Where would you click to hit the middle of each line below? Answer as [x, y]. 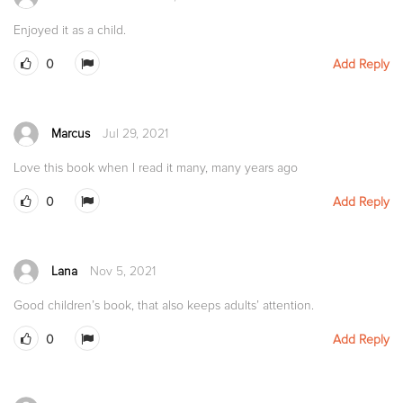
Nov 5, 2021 [123, 271]
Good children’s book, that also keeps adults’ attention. [164, 305]
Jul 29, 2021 [135, 133]
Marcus [71, 133]
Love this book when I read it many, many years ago [156, 167]
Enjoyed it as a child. [70, 30]
